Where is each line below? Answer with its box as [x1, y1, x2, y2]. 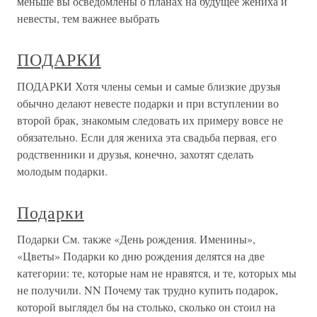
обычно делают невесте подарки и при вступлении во [17, 96, 279, 110]
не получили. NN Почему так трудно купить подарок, [17, 282, 278, 297]
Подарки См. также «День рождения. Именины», [17, 231, 255, 246]
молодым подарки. [17, 163, 108, 178]
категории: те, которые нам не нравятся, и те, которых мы [17, 265, 296, 280]
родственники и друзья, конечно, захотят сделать [17, 146, 253, 161]
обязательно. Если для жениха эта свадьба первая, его [17, 129, 277, 144]
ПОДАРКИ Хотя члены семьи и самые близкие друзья [17, 79, 280, 93]
